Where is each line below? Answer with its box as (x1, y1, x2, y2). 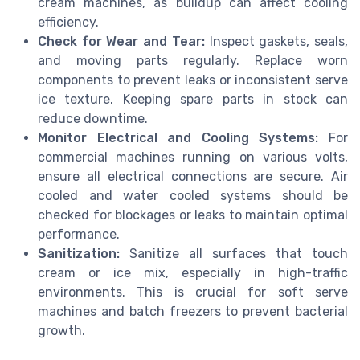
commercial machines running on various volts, (38, 149, 348, 165)
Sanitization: (38, 245, 120, 261)
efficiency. (38, 14, 99, 30)
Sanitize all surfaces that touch (120, 245, 348, 261)
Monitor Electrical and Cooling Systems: (38, 129, 319, 145)
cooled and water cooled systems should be (38, 187, 348, 203)
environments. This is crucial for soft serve (38, 284, 348, 300)
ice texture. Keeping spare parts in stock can (38, 91, 348, 107)
